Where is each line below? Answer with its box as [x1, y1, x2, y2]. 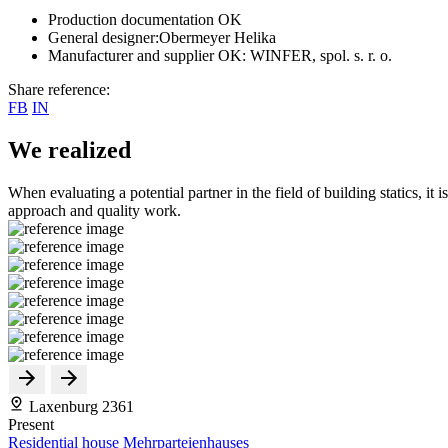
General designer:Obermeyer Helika [48, 28, 276, 46]
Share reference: [8, 80, 110, 98]
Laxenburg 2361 [25, 397, 134, 415]
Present [8, 415, 54, 433]
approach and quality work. [8, 201, 181, 219]
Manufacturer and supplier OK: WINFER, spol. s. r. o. [48, 46, 392, 64]
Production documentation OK [48, 10, 242, 28]
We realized [8, 136, 131, 163]
